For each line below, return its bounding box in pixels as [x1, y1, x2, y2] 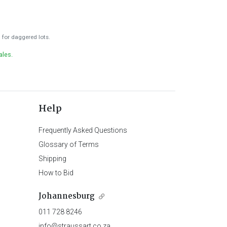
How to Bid [38, 168, 73, 177]
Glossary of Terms [38, 140, 99, 148]
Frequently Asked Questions [38, 126, 127, 134]
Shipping [38, 154, 66, 163]
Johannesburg [38, 190, 95, 203]
